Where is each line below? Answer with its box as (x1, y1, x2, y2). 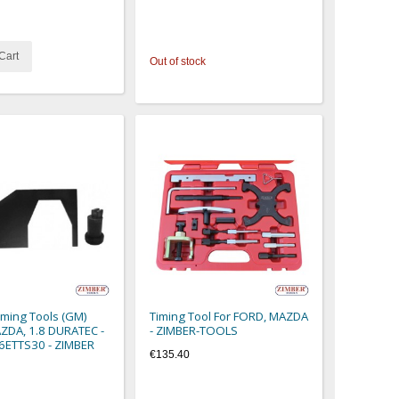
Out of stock (150, 54, 207, 68)
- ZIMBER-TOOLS (150, 322, 239, 339)
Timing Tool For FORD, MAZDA (150, 308, 309, 325)
